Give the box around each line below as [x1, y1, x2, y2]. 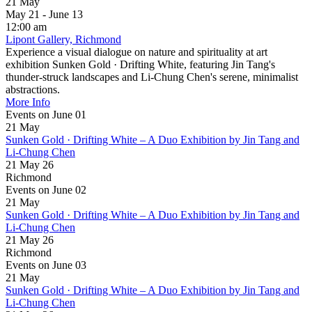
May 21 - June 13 [6, 8, 94, 20]
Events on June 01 [6, 108, 86, 120]
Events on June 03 [6, 258, 86, 271]
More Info [6, 95, 50, 108]
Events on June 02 [6, 183, 86, 196]
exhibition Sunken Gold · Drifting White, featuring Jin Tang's [6, 58, 275, 70]
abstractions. [6, 83, 60, 95]
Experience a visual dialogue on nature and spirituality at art [6, 45, 267, 58]
